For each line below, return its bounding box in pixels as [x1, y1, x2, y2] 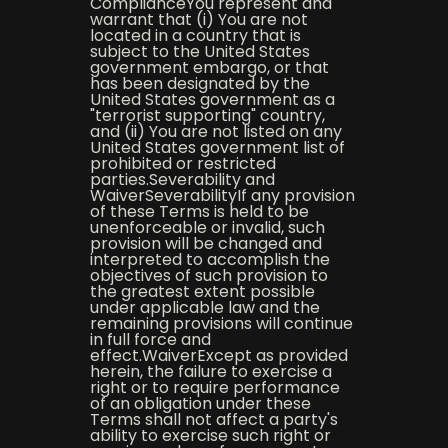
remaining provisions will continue [89, 312, 353, 335]
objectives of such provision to [89, 264, 328, 287]
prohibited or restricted [89, 152, 276, 175]
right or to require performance [89, 376, 340, 399]
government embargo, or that [89, 56, 329, 79]
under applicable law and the [89, 296, 320, 319]
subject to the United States [89, 40, 310, 63]
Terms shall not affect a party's [89, 408, 338, 431]
